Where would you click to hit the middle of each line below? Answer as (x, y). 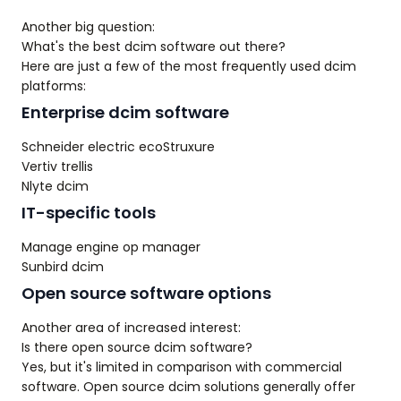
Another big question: (88, 27)
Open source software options (146, 293)
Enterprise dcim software (125, 112)
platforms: (54, 86)
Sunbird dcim (63, 267)
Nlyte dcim (55, 186)
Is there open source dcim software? (137, 347)
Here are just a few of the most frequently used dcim (189, 66)
